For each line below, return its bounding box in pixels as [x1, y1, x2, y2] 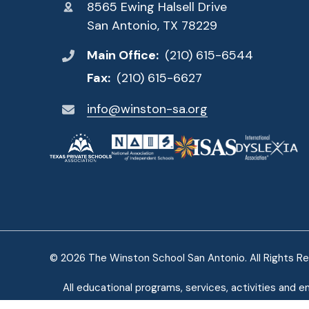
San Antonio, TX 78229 [87, 17, 217, 34]
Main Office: [86, 47, 161, 64]
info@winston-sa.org [87, 101, 208, 118]
